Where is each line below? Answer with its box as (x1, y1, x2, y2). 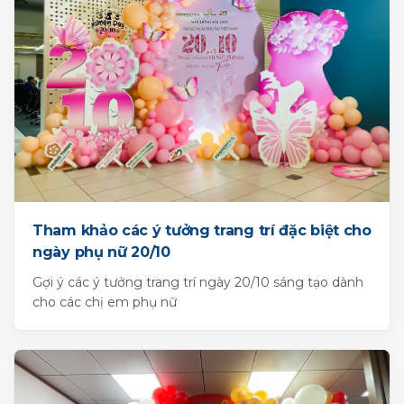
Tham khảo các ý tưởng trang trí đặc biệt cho (32, 222, 372, 240)
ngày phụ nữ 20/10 (32, 243, 170, 262)
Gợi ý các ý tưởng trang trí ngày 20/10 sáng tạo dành (32, 274, 363, 291)
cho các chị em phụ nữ (32, 294, 177, 311)
